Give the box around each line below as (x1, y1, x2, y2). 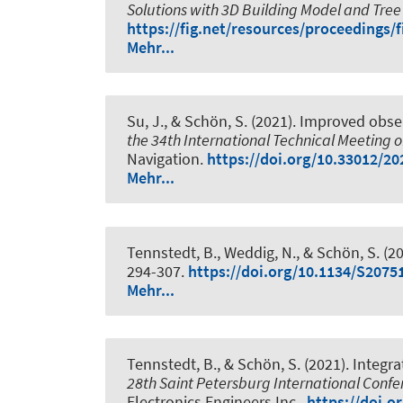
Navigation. (127, 148, 207, 170)
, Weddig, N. (217, 241, 296, 263)
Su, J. (127, 111, 164, 132)
